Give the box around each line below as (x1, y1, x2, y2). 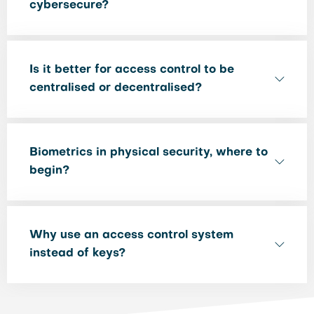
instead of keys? (29, 248, 125, 259)
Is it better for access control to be (29, 64, 234, 76)
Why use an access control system (29, 230, 233, 241)
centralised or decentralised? (29, 83, 202, 94)
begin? (29, 165, 69, 177)
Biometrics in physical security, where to (29, 147, 268, 158)
